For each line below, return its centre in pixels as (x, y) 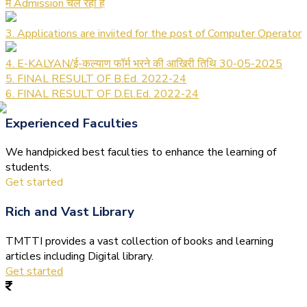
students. (28, 168)
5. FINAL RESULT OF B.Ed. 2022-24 (96, 79)
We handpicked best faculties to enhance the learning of (141, 152)
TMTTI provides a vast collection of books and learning (139, 241)
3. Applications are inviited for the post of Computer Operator (153, 34)
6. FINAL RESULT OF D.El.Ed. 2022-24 (102, 94)
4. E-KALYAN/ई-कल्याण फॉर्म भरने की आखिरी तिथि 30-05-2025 (144, 64)
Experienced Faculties (72, 123)
